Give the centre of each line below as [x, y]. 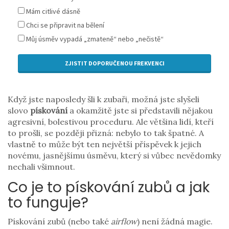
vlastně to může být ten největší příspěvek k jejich [105, 144]
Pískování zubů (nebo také [59, 222]
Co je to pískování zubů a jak [109, 188]
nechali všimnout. [41, 167]
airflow [124, 222]
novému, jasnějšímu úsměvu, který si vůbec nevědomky [114, 156]
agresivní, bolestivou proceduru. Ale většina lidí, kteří [111, 122]
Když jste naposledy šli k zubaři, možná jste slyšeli [104, 99]
